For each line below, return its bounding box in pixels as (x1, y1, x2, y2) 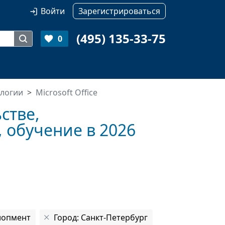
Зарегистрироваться (78, 6, 160, 17)
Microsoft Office (36, 87, 97, 98)
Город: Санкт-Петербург (54, 212, 148, 223)
